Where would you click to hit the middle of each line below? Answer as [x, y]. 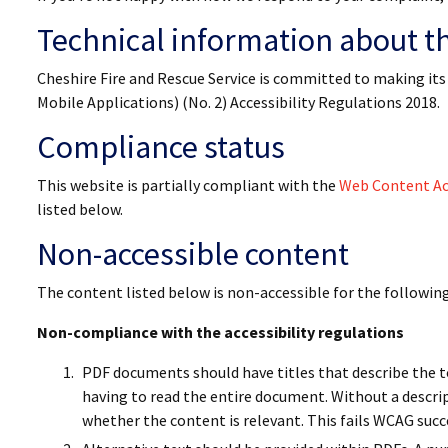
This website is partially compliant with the [188, 185]
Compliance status [161, 147]
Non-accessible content [193, 254]
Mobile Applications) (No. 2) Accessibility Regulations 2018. [238, 102]
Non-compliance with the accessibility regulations [220, 332]
